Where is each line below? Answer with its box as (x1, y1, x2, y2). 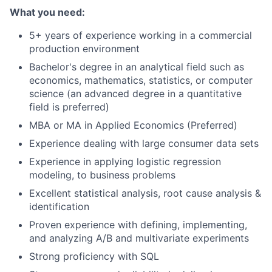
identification (29, 200, 89, 212)
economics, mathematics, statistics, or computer (29, 74, 253, 86)
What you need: (10, 6, 85, 18)
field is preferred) (29, 101, 109, 113)
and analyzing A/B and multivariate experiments (29, 232, 249, 244)
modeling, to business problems (29, 169, 175, 181)
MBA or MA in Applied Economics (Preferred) (29, 119, 237, 131)
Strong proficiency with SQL (29, 250, 159, 262)
